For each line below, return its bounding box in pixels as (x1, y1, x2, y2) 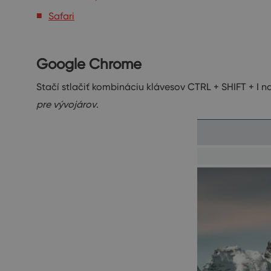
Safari (48, 10, 74, 22)
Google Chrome (36, 55, 142, 73)
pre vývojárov (36, 99, 96, 110)
